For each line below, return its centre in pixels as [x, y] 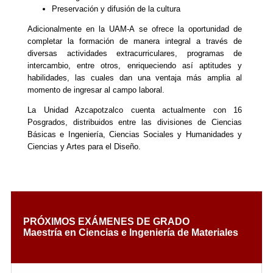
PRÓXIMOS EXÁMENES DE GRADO [106, 222]
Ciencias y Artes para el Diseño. [84, 146]
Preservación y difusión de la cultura [116, 9]
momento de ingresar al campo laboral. [96, 90]
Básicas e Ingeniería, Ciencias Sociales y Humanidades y [135, 134]
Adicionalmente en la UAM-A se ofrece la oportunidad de [135, 29]
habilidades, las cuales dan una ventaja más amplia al [135, 77]
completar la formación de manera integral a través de [135, 41]
